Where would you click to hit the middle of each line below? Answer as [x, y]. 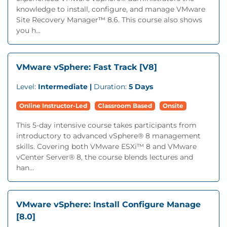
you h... [28, 30]
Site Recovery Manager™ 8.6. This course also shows [109, 20]
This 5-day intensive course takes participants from [106, 125]
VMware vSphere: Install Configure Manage [108, 204]
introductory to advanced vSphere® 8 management [108, 136]
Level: [27, 87]
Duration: [111, 87]
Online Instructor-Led [53, 106]
